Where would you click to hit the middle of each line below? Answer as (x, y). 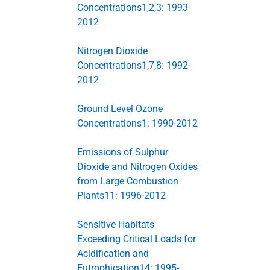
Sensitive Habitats (116, 224)
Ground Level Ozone (120, 109)
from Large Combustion (128, 181)
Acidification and (113, 253)
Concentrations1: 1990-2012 (137, 123)
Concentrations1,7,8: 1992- (134, 65)
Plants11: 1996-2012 (121, 196)
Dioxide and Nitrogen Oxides (137, 167)
